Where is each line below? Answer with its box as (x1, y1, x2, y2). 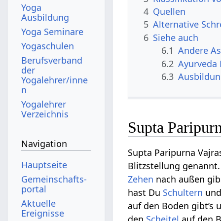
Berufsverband (21, 54, 83, 66)
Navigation (21, 138, 68, 150)
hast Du (128, 186, 163, 199)
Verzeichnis (21, 108, 69, 120)
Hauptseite (21, 158, 68, 171)
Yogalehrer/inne (21, 74, 88, 86)
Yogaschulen (21, 39, 74, 52)
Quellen (153, 5, 186, 17)
